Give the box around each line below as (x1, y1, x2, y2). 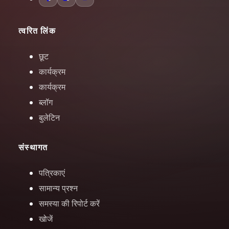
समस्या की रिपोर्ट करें (39, 198, 100, 210)
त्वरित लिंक (18, 25, 56, 37)
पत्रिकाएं (39, 167, 65, 179)
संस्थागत (18, 142, 48, 153)
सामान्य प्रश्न (39, 182, 78, 194)
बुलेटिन (39, 112, 60, 124)
